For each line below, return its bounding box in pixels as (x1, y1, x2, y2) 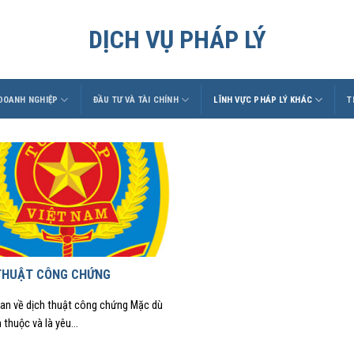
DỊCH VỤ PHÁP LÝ (88, 24, 266, 55)
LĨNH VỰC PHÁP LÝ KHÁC (213, 94, 313, 105)
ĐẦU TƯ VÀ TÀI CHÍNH (92, 94, 179, 105)
